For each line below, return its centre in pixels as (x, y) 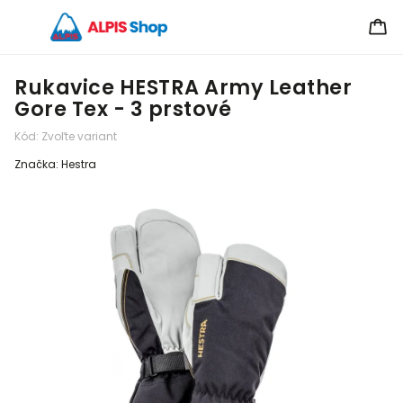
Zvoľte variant (79, 136)
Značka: (38, 164)
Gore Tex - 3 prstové (123, 109)
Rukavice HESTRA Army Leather (183, 87)
